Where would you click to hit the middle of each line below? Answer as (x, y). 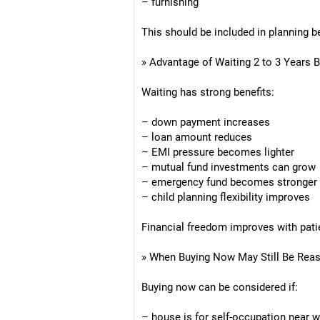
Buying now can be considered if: (220, 287)
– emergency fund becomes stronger (229, 182)
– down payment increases (206, 122)
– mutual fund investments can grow (229, 167)
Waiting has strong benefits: (208, 92)
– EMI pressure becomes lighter (218, 152)
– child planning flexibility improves (226, 197)
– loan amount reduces (197, 137)
